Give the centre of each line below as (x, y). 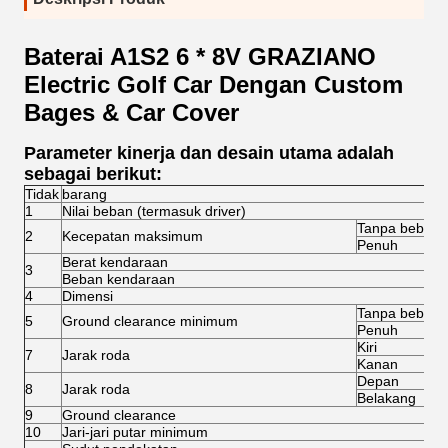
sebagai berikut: (93, 174)
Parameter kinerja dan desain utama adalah (209, 153)
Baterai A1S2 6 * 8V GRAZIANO (200, 56)
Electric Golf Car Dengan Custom (213, 84)
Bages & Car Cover (131, 112)
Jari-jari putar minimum (135, 432)
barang (84, 194)
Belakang (386, 398)
